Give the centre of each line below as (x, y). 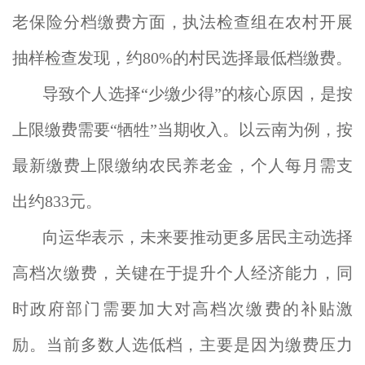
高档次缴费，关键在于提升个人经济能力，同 (182, 273)
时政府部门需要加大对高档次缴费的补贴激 (182, 309)
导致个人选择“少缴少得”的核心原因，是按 (198, 94)
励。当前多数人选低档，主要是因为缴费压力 (182, 345)
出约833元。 (57, 201)
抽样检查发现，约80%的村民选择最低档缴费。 (182, 58)
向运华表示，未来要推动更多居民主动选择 (198, 237)
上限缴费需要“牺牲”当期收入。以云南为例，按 (182, 130)
